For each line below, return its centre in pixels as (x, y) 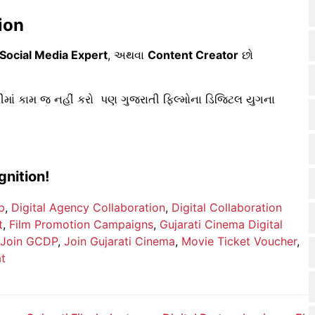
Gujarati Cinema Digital (221, 224)
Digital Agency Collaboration (88, 207)
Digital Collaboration (227, 207)
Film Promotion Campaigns (81, 224)
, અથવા (128, 55)
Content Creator (193, 55)
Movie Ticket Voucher (239, 241)
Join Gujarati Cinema (120, 241)
